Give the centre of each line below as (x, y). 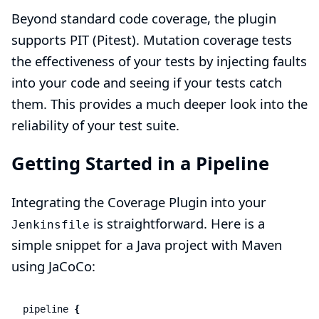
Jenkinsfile (51, 225)
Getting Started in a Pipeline (140, 164)
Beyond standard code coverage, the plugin (144, 19)
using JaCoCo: (53, 266)
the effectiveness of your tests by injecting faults (159, 61)
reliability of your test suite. (95, 125)
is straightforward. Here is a (177, 224)
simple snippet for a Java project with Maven (147, 245)
